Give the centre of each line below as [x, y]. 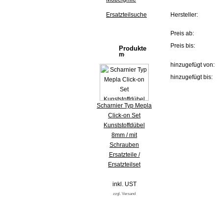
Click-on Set [124, 115]
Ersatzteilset [124, 165]
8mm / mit [124, 135]
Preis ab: [182, 33]
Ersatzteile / [124, 155]
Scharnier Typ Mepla [124, 106]
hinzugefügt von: [192, 65]
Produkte [133, 48]
